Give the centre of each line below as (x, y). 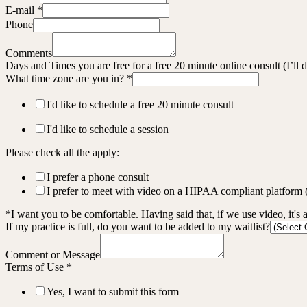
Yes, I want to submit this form (113, 291)
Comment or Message (53, 254)
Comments (29, 53)
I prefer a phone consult (98, 177)
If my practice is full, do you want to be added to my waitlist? (138, 226)
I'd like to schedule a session (108, 129)
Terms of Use (36, 267)
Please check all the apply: (62, 152)
